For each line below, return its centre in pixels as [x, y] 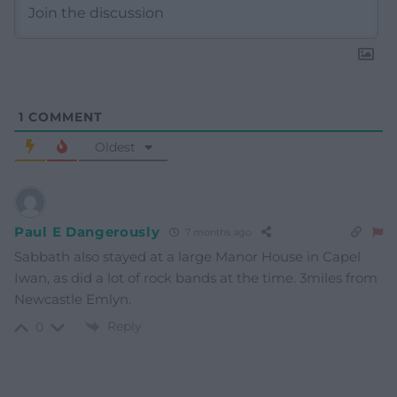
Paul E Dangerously [87, 232]
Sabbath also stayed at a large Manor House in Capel [187, 256]
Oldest [115, 147]
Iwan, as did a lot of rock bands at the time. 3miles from [196, 277]
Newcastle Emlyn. [73, 299]
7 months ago [217, 233]
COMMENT [63, 117]
